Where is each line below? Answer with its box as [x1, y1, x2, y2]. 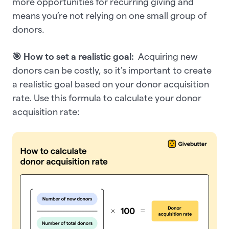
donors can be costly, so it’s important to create [12, 65, 212, 75]
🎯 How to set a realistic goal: [12, 51, 136, 61]
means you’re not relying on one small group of [12, 10, 207, 20]
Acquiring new [136, 51, 198, 61]
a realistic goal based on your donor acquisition [12, 79, 209, 89]
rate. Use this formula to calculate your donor [12, 93, 201, 103]
